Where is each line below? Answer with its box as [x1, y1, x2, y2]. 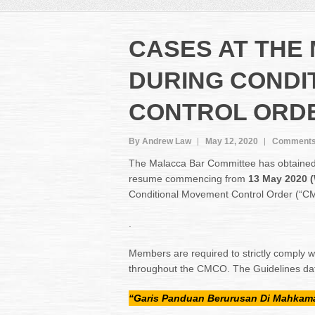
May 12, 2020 [205, 136, 258, 146]
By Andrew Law [129, 136, 191, 146]
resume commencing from [129, 173, 248, 184]
